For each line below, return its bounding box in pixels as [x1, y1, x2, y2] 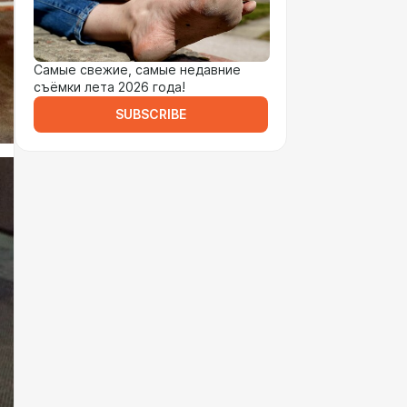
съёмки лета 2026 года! [34, 80, 185, 94]
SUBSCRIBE [115, 107, 186, 122]
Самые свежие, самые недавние [34, 63, 241, 77]
